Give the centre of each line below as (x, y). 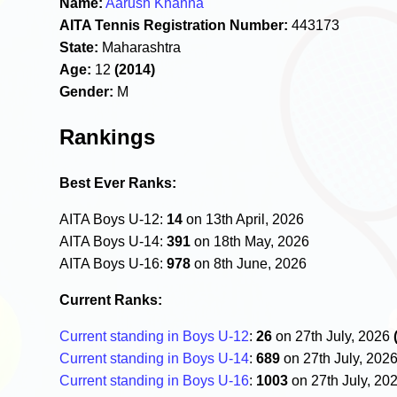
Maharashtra (140, 47)
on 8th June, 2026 (249, 263)
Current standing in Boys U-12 (155, 336)
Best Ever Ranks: (118, 183)
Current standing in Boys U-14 (155, 358)
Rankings (108, 136)
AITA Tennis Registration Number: (174, 25)
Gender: (87, 91)
